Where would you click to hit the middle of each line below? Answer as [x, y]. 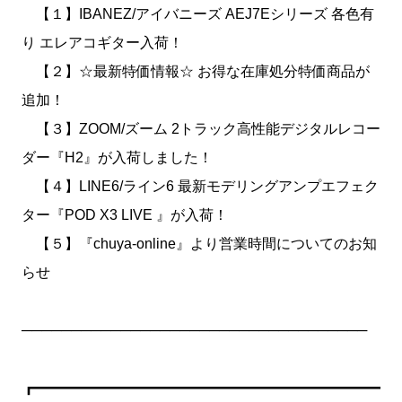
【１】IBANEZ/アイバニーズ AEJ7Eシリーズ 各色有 [198, 14]
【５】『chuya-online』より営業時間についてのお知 [199, 244]
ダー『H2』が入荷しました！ [117, 157]
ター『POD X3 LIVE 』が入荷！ [125, 215]
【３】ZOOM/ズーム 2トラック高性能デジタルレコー [201, 129]
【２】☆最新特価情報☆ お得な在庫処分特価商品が [196, 71]
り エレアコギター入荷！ [102, 43]
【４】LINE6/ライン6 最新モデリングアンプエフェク [200, 186]
